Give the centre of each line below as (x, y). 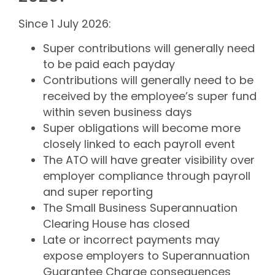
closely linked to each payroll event (139, 144)
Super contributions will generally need (149, 48)
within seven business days (118, 112)
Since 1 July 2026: (65, 23)
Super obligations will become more (142, 128)
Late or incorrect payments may (131, 240)
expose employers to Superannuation (146, 256)
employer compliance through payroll (147, 176)
